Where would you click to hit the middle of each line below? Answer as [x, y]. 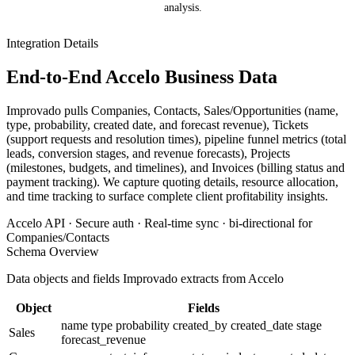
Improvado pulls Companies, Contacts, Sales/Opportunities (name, [172, 110]
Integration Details [52, 43]
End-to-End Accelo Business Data [142, 76]
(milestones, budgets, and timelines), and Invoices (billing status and [176, 167]
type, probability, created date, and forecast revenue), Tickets [157, 124]
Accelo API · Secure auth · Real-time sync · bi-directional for [159, 223]
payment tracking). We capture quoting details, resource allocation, [172, 181]
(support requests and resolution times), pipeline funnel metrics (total [176, 139]
